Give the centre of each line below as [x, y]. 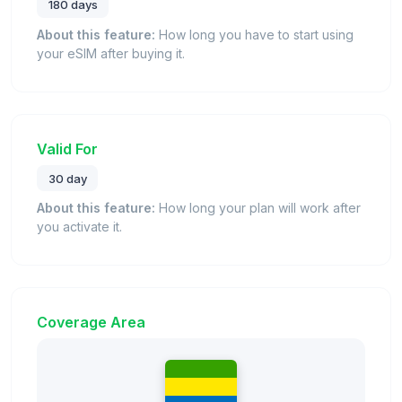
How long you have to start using [254, 34]
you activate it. [79, 227]
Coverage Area [91, 323]
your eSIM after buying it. [111, 53]
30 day [67, 178]
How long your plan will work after [258, 208]
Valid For [67, 149]
